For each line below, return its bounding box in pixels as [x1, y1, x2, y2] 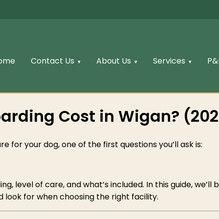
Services [153, 55, 185, 66]
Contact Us [30, 55, 74, 66]
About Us [96, 55, 131, 66]
